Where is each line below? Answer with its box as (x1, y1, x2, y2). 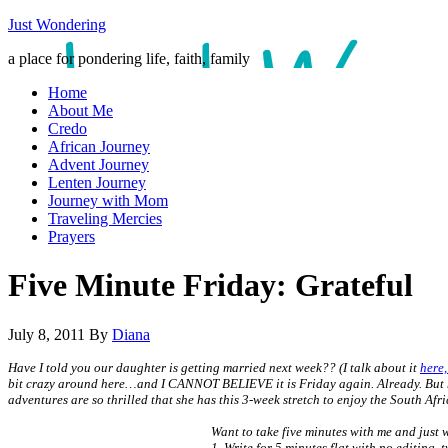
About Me (48, 102, 113, 119)
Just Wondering (8, 16, 106, 33)
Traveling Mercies (48, 210, 162, 227)
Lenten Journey (48, 174, 146, 191)
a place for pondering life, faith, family (8, 50, 250, 67)
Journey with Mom (48, 192, 168, 209)
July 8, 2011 (8, 325, 85, 343)
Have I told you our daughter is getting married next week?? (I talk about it (8, 359, 420, 375)
